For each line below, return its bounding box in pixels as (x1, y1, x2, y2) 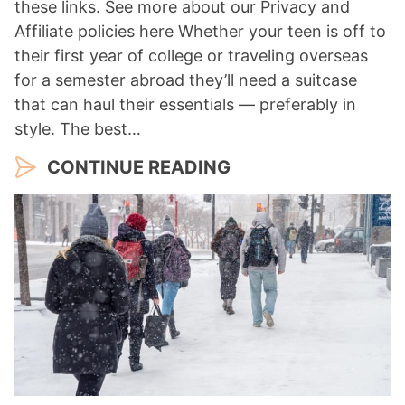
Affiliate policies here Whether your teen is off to (14, 21, 386, 41)
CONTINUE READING (47, 155, 231, 178)
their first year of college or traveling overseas (14, 45, 368, 65)
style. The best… (14, 118, 141, 138)
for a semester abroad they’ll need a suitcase (14, 70, 357, 89)
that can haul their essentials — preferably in (14, 94, 356, 114)
